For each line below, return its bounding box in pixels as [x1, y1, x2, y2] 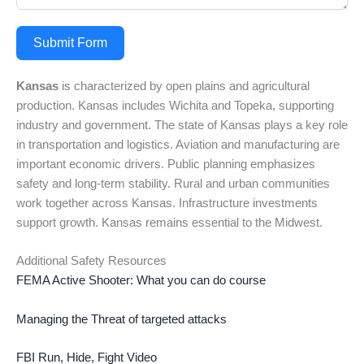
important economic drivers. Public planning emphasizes [16, 158, 315, 171]
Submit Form [33, 36, 107, 50]
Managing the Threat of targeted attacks [16, 312, 227, 326]
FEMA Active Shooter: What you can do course [16, 274, 266, 288]
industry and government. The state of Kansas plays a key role [16, 119, 348, 132]
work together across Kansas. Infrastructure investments [16, 197, 318, 210]
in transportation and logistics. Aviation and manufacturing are [16, 138, 340, 152]
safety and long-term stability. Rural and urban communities [16, 177, 330, 191]
